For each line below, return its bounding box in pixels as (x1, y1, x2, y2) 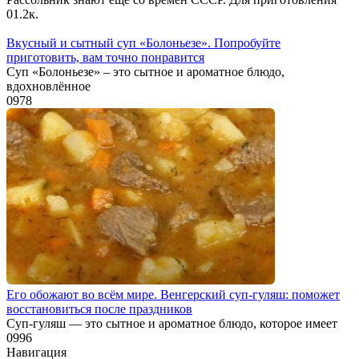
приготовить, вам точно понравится (6, 50, 204, 65)
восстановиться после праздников (6, 302, 192, 317)
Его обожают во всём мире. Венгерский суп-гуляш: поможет (6, 288, 340, 302)
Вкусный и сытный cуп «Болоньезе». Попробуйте (6, 36, 280, 50)
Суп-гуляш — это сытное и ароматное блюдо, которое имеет (6, 317, 337, 331)
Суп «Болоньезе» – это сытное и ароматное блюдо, (6, 65, 284, 79)
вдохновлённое (6, 79, 91, 94)
